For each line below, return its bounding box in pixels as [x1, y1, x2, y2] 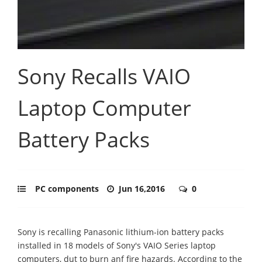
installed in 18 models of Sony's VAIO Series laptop [18, 239, 216, 251]
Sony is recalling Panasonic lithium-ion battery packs [18, 226, 224, 237]
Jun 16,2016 [119, 182, 167, 194]
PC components [35, 182, 99, 194]
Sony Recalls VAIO [18, 61, 191, 91]
